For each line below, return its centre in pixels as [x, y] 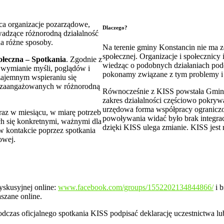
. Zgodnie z [84, 59]
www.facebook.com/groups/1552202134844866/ [136, 187]
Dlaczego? [115, 27]
